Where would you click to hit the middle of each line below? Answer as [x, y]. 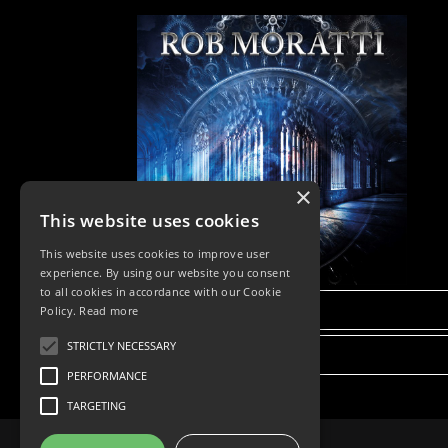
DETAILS [272, 309]
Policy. [60, 310]
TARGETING [96, 405]
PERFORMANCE [107, 375]
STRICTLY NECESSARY [121, 345]
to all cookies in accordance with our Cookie [161, 291]
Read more [109, 310]
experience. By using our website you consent [165, 272]
